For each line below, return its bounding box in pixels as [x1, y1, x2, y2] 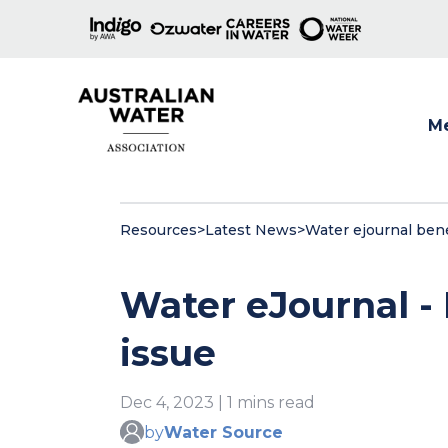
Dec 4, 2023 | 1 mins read [120, 393, 315, 412]
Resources [120, 221, 197, 239]
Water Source [164, 422, 283, 442]
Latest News [205, 221, 297, 239]
